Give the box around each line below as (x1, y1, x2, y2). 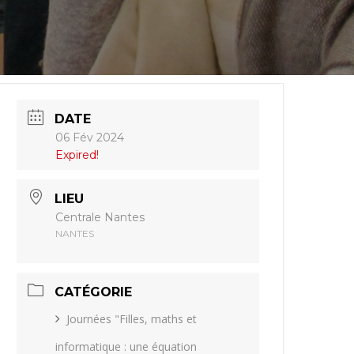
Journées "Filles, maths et (66, 311, 198, 326)
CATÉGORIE (55, 284, 133, 299)
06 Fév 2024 (55, 130, 125, 145)
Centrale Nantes (55, 210, 145, 224)
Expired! (55, 148, 100, 162)
